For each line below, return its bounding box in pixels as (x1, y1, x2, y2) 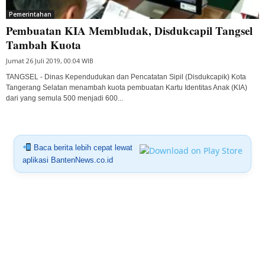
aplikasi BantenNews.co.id (22, 155, 113, 164)
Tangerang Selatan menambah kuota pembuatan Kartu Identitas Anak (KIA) (6, 83, 247, 92)
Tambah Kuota (6, 36, 81, 53)
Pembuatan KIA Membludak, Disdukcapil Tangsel (6, 22, 253, 38)
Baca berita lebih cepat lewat (31, 143, 132, 152)
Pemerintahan (9, 9, 51, 18)
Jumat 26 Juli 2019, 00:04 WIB (6, 56, 93, 65)
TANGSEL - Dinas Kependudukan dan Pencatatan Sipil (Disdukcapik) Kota (6, 72, 246, 81)
